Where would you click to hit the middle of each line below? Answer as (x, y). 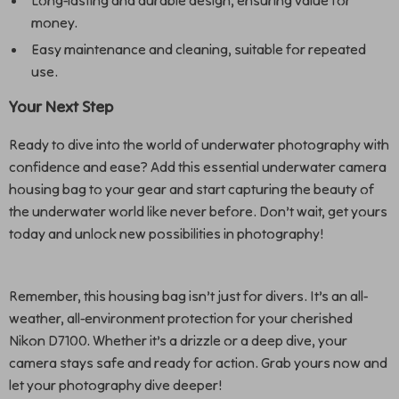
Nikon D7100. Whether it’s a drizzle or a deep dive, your (178, 340)
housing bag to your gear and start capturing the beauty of (191, 189)
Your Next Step (61, 106)
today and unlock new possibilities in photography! (166, 233)
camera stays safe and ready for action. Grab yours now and (198, 362)
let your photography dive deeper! (115, 385)
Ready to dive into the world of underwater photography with (199, 144)
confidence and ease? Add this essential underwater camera (198, 167)
